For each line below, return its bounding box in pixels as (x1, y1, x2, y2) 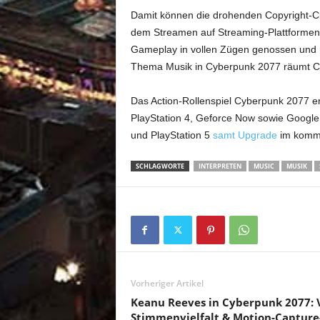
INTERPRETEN (198, 161, 241, 171)
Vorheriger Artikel (130, 277, 204, 289)
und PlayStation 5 (130, 129, 213, 141)
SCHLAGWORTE (135, 161, 184, 171)
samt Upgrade (212, 129, 277, 141)
